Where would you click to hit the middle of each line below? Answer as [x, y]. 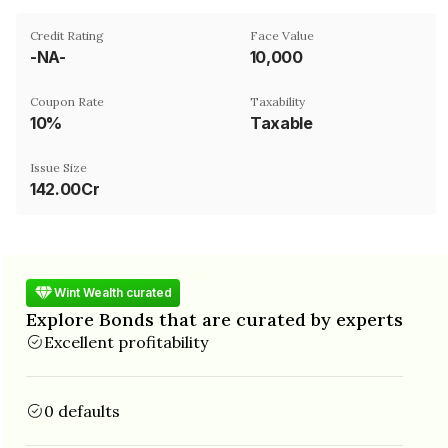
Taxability [277, 101]
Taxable [281, 122]
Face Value [282, 35]
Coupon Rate [67, 101]
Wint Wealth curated [113, 292]
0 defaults [82, 410]
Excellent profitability [126, 341]
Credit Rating [67, 35]
